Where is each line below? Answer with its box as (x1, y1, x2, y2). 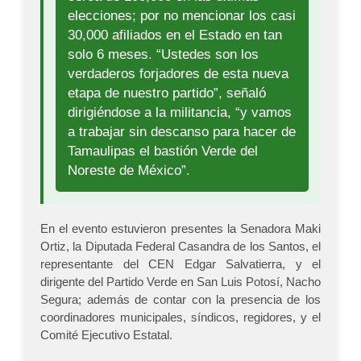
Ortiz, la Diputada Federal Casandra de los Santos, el (40, 239, 321, 254)
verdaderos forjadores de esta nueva (68, 66, 288, 81)
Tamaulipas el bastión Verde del (68, 143, 258, 159)
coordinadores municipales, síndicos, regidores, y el (40, 310, 321, 325)
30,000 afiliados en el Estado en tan (68, 27, 282, 43)
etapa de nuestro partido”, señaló (68, 85, 266, 101)
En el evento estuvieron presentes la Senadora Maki (40, 222, 321, 236)
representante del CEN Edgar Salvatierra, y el (40, 257, 321, 272)
